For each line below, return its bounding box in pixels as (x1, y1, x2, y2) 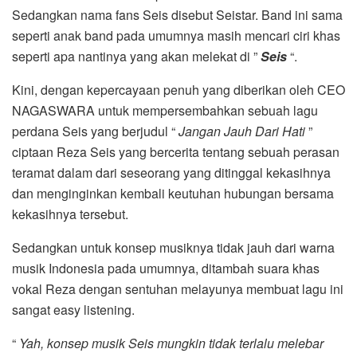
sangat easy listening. (12, 300, 135, 320)
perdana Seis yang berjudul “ (12, 122, 178, 141)
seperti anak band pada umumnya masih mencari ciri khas (12, 26, 340, 45)
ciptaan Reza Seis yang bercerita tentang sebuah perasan (12, 143, 339, 162)
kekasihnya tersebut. (12, 205, 128, 224)
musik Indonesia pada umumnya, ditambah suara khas (12, 259, 320, 278)
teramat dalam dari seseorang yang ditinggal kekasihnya (12, 163, 331, 182)
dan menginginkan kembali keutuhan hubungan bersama (12, 184, 334, 203)
